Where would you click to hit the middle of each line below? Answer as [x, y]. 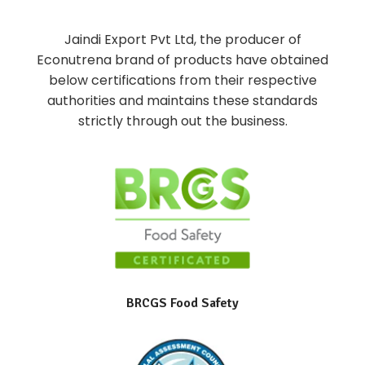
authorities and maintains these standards [182, 100]
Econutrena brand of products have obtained [182, 59]
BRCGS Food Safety [182, 303]
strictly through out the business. [182, 121]
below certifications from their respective [182, 80]
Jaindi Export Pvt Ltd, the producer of [182, 39]
